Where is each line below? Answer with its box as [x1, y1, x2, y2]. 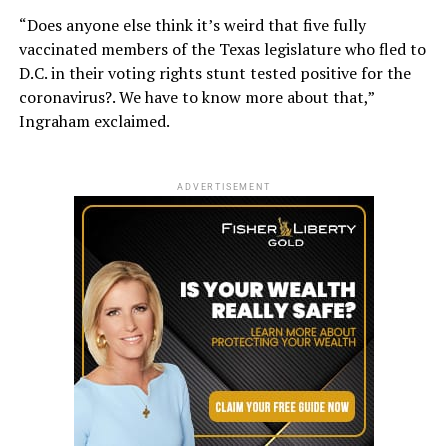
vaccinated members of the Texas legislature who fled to [18, 37, 426, 60]
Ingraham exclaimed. [18, 109, 170, 132]
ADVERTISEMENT [177, 181, 271, 192]
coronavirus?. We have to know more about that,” [18, 85, 374, 108]
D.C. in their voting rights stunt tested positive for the [18, 61, 411, 84]
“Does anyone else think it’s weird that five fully [18, 13, 366, 36]
